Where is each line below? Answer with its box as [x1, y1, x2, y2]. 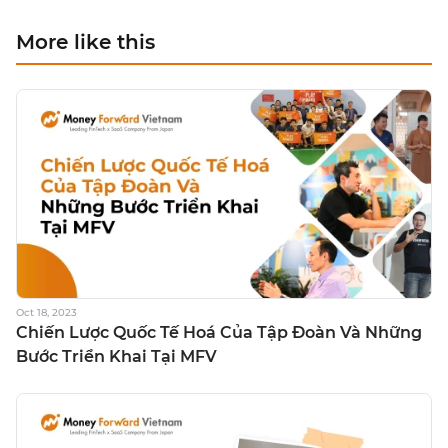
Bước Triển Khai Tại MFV [16, 346, 217, 366]
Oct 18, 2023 [16, 305, 77, 319]
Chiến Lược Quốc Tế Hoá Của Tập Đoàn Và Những [16, 322, 422, 342]
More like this [16, 29, 155, 54]
